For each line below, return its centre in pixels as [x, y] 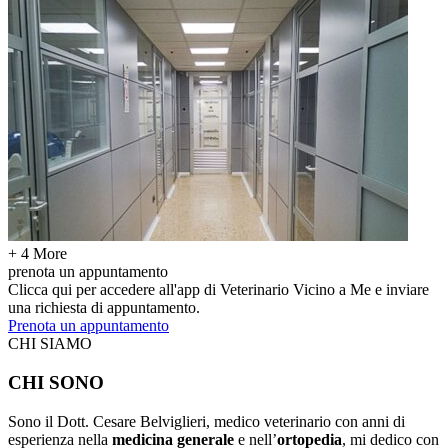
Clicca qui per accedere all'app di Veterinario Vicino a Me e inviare [218, 290]
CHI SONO [56, 383]
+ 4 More [37, 254]
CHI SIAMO [50, 344]
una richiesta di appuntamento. [104, 308]
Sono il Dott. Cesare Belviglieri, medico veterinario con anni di [206, 421]
